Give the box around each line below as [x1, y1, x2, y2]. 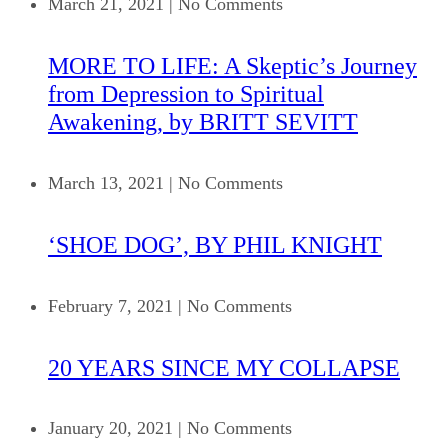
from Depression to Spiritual [48, 80, 324, 107]
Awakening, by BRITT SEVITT [48, 108, 358, 135]
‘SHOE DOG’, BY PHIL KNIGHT [48, 231, 382, 258]
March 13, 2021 [48, 172, 164, 193]
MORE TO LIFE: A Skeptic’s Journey [48, 52, 417, 79]
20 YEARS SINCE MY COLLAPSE [48, 354, 400, 381]
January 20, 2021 [48, 418, 173, 439]
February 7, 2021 [48, 295, 173, 316]
